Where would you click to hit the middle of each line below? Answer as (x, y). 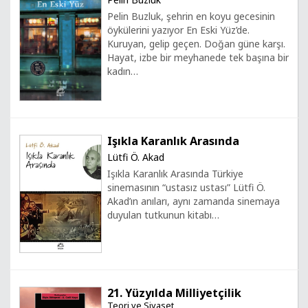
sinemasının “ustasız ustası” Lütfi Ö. (186, 188)
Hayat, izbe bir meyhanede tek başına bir (198, 57)
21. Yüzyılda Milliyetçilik (174, 293)
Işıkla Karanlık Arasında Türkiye (175, 174)
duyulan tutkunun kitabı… (163, 215)
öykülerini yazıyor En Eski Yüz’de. (178, 30)
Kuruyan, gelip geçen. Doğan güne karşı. (196, 43)
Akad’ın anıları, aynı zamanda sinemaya (194, 201)
